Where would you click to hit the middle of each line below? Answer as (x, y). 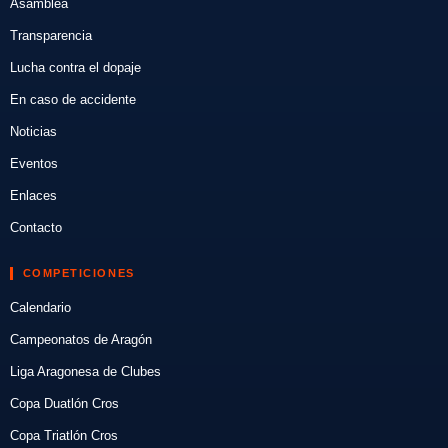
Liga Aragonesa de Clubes (85, 372)
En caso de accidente (72, 100)
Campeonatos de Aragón (80, 340)
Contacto (35, 228)
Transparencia (50, 36)
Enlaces (33, 196)
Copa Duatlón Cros (64, 404)
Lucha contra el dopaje (75, 68)
